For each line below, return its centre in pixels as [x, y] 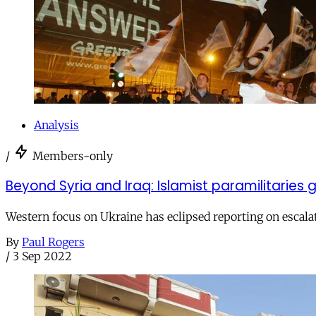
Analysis [56, 124]
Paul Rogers [53, 242]
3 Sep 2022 [42, 256]
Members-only [73, 156]
